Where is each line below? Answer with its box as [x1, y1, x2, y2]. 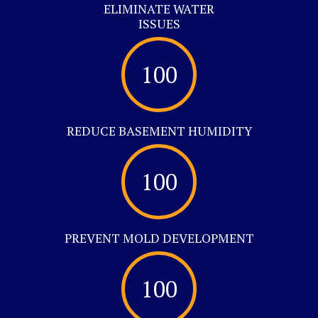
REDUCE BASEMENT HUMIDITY [66, 122, 252, 139]
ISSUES [138, 15, 180, 32]
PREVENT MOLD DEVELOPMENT [64, 229, 254, 246]
